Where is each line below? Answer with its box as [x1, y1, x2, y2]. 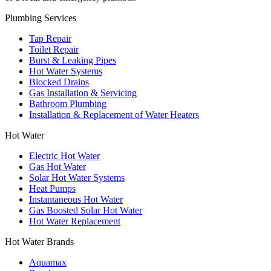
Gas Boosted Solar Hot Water [29, 205, 142, 215]
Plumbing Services [5, 13, 76, 23]
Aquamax [29, 257, 67, 267]
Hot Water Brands [5, 237, 74, 247]
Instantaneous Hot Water [29, 194, 123, 204]
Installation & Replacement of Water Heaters [29, 109, 199, 120]
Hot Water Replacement [29, 216, 120, 226]
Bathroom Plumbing [29, 99, 106, 109]
